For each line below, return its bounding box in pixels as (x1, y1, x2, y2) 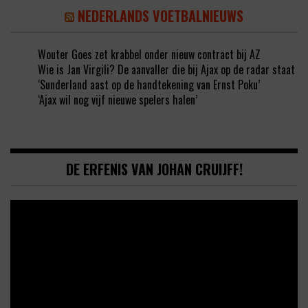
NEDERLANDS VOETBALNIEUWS (78, 5, 243, 26)
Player (10, 213, 36, 230)
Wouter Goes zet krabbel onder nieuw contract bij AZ (38, 45, 261, 63)
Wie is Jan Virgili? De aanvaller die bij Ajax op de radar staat (38, 60, 295, 78)
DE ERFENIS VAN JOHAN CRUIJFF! (65, 158, 243, 179)
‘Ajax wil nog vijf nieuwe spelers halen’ (38, 91, 197, 108)
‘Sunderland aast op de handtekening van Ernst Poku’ (38, 76, 260, 93)
